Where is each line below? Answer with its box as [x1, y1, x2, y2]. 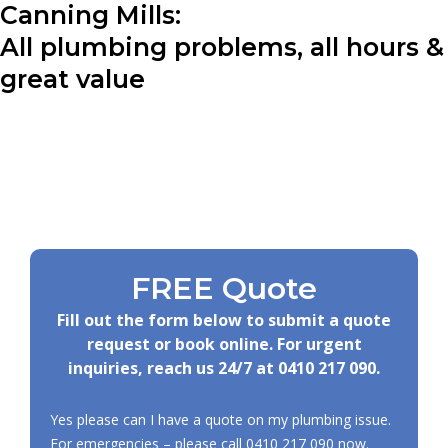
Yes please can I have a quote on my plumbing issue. [50, 409, 391, 429]
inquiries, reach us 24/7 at [68, 356, 278, 379]
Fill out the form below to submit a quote [57, 308, 391, 331]
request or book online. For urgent [86, 332, 362, 355]
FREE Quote [131, 269, 317, 307]
